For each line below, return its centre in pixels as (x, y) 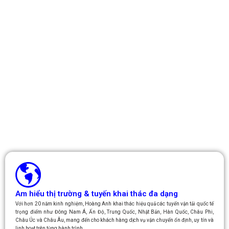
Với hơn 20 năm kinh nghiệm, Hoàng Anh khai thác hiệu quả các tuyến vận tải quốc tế (114, 204)
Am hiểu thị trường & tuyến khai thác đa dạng (97, 194)
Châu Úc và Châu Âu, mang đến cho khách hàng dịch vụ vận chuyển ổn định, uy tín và (114, 220)
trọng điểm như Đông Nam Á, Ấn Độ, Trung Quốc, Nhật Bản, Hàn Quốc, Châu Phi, (114, 212)
